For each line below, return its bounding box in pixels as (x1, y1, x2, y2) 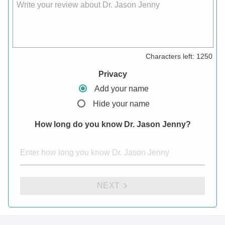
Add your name (94, 84, 149, 93)
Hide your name (93, 99, 150, 108)
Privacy (98, 69, 127, 78)
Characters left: (146, 52, 194, 60)
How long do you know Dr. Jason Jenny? (34, 120, 191, 129)
